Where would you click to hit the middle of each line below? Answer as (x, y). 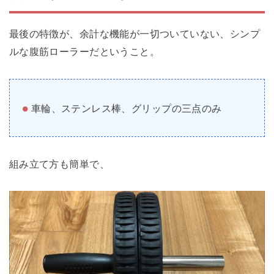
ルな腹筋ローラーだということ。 (84, 52)
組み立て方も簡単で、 (59, 164)
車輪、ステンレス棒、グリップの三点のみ (126, 108)
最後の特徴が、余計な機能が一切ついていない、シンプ (135, 34)
